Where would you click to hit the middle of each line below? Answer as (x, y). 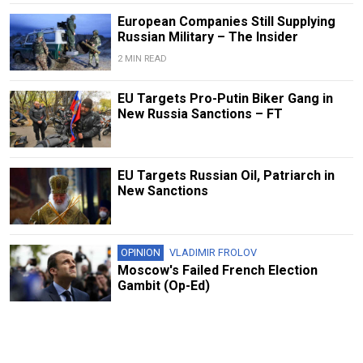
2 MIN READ (142, 58)
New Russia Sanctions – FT (200, 113)
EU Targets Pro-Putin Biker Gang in (225, 98)
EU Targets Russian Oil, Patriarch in (226, 175)
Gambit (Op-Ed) (163, 286)
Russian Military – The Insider (207, 36)
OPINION (140, 253)
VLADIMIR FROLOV (213, 253)
